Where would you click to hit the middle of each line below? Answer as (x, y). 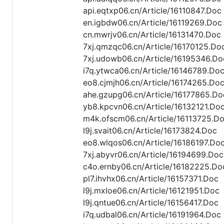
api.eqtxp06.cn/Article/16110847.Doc (152, 11)
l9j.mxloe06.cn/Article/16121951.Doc (151, 191)
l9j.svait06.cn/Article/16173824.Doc (150, 131)
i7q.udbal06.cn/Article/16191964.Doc (152, 215)
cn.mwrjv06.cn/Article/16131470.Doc (152, 35)
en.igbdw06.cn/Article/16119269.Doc (152, 23)
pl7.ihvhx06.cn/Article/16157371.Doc (151, 179)
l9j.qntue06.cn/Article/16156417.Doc (151, 203)
